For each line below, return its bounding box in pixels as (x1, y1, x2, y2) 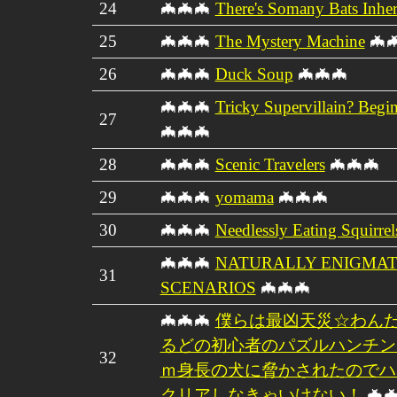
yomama (214, 187, 274, 206)
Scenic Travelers (214, 154, 325, 174)
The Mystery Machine (214, 31, 365, 51)
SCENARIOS (160, 277, 256, 297)
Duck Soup (214, 64, 293, 83)
